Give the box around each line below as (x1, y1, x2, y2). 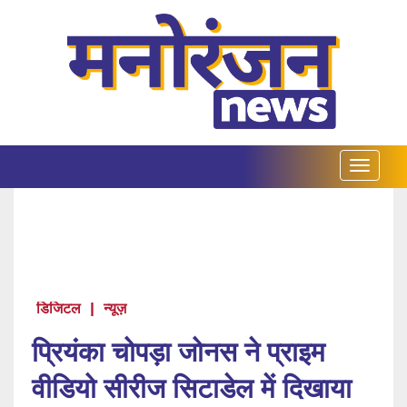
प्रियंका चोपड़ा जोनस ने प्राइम (32, 335, 325, 370)
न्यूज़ (104, 300, 126, 318)
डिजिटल (36, 300, 81, 318)
